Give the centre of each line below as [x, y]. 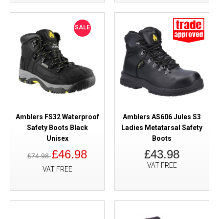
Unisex [57, 138]
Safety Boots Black [57, 128]
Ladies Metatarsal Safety [162, 128]
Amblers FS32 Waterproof [57, 117]
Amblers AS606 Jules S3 [162, 117]
